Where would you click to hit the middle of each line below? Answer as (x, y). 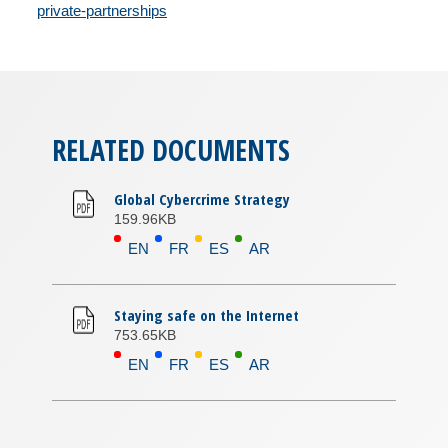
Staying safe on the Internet (207, 315)
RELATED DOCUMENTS (171, 150)
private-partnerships (102, 10)
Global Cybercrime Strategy (202, 199)
